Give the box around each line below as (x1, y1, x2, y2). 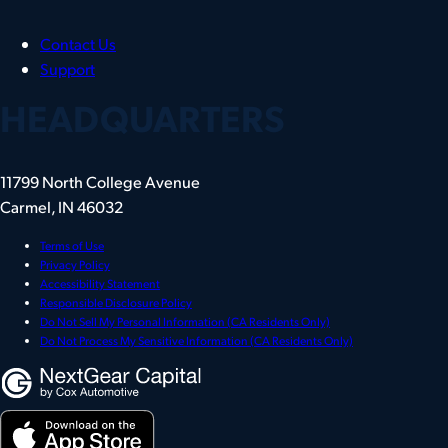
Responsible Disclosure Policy (40, 294, 192, 310)
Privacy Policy (40, 256, 110, 272)
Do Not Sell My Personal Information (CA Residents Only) (40, 313, 330, 329)
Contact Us (40, 33, 116, 55)
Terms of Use (40, 237, 104, 253)
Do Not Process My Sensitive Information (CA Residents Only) (40, 332, 353, 348)
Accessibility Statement (40, 275, 160, 291)
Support (40, 58, 95, 80)
